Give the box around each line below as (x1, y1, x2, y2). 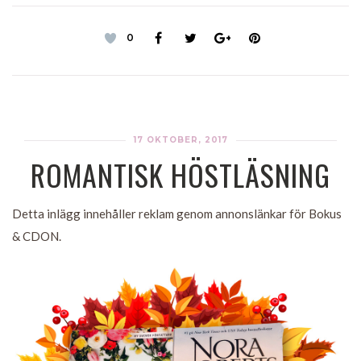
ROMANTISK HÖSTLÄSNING (31, 152, 330, 196)
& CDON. (12, 228, 61, 243)
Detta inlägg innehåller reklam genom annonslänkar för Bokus (12, 205, 342, 221)
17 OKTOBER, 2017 (133, 134, 228, 145)
